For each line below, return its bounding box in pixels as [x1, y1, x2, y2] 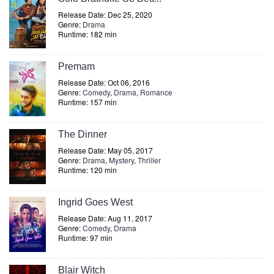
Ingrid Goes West [58, 197, 133, 207]
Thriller [138, 155, 161, 165]
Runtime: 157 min [58, 97, 117, 107]
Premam [58, 61, 95, 72]
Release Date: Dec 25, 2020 [58, 9, 152, 20]
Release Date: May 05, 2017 [58, 145, 153, 155]
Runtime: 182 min [58, 29, 117, 39]
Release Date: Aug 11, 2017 [58, 213, 152, 223]
